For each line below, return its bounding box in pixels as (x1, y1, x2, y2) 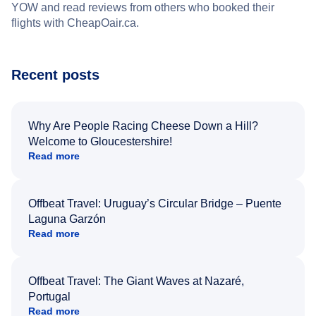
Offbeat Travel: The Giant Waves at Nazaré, (28, 274, 244, 287)
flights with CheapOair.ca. (11, 16, 139, 29)
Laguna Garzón (28, 212, 106, 225)
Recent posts (11, 66, 99, 83)
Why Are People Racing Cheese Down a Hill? (28, 119, 258, 132)
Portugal (28, 290, 71, 303)
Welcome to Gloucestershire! (28, 135, 172, 147)
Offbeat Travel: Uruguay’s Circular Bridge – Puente (28, 197, 281, 209)
